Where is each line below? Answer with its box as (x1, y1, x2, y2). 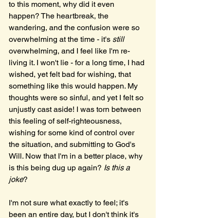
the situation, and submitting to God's (9, 140, 137, 149)
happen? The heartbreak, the (9, 11, 110, 20)
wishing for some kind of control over (9, 128, 136, 137)
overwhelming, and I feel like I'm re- (9, 46, 130, 55)
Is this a (104, 163, 132, 172)
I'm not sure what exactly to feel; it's (9, 198, 130, 207)
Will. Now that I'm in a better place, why (9, 151, 145, 161)
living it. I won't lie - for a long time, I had (9, 58, 146, 67)
